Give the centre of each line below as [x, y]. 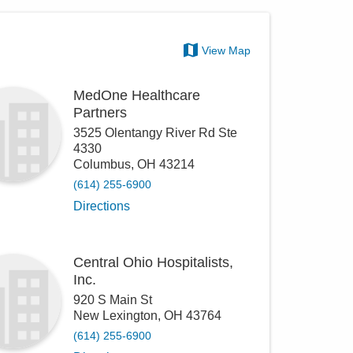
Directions [102, 206]
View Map [227, 51]
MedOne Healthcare [137, 96]
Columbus [102, 165]
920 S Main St [113, 300]
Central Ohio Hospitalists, [154, 263]
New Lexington [116, 316]
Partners [100, 113]
